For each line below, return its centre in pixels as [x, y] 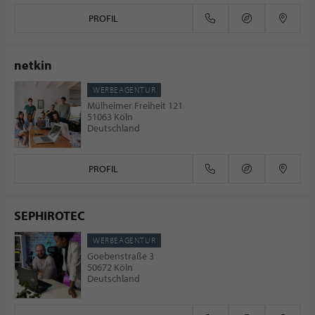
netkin [33, 65]
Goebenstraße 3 [121, 256]
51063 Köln [110, 117]
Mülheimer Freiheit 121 [135, 105]
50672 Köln [110, 267]
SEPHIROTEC [50, 216]
